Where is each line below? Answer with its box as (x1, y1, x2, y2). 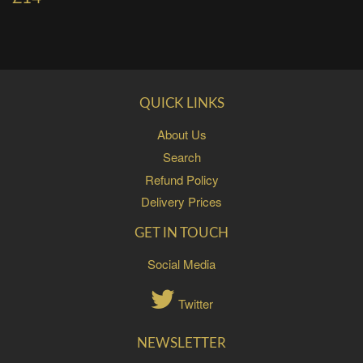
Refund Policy (144, 170, 219, 188)
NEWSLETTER (137, 336, 226, 351)
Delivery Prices (141, 193, 222, 211)
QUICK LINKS (139, 96, 224, 111)
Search (162, 147, 201, 165)
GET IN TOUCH (135, 226, 228, 241)
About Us (156, 126, 207, 143)
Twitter (177, 295, 213, 313)
